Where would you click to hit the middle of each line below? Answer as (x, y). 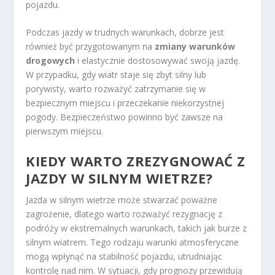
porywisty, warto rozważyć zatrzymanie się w (116, 89)
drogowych (51, 61)
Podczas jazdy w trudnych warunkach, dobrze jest (125, 33)
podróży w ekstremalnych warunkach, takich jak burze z (137, 228)
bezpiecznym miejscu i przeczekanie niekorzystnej (125, 103)
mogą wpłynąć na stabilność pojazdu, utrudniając (124, 256)
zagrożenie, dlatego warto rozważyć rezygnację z (124, 214)
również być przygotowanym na (91, 47)
